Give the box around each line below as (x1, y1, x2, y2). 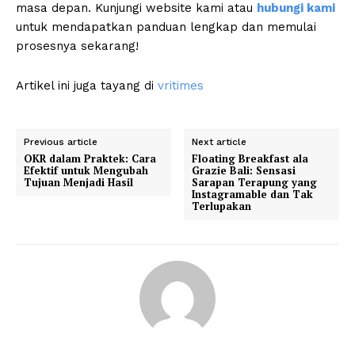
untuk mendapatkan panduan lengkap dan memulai (16, 20, 316, 35)
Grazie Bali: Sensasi (192, 163, 296, 178)
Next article (192, 136, 247, 148)
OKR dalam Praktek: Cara (24, 151, 156, 166)
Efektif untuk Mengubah (24, 163, 148, 178)
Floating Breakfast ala (192, 151, 309, 166)
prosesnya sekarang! (16, 39, 139, 54)
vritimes (158, 78, 204, 94)
